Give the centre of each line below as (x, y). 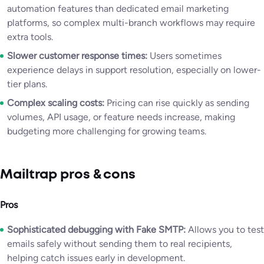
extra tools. (30, 37)
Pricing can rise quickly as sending (178, 103)
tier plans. (27, 84)
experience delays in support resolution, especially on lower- (134, 70)
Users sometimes (186, 56)
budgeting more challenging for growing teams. (107, 131)
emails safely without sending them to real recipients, (120, 243)
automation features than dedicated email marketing (118, 9)
